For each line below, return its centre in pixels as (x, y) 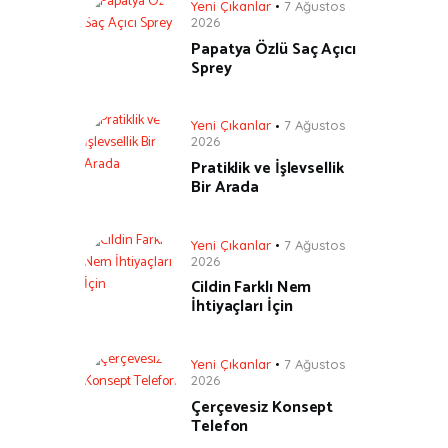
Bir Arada (225, 188)
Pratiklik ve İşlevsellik (267, 169)
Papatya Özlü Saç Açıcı (273, 49)
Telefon (220, 426)
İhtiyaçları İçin (242, 307)
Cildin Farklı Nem (251, 288)
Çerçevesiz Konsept (262, 407)
